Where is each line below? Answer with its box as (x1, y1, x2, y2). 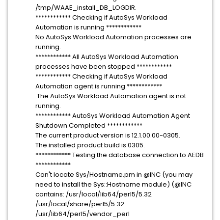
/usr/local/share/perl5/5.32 (35, 199, 124, 209)
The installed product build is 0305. (35, 140, 145, 150)
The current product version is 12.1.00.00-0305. (35, 131, 180, 140)
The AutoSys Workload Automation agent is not (35, 91, 186, 101)
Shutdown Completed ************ (35, 121, 142, 130)
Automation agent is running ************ (35, 82, 162, 91)
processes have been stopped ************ (35, 62, 172, 71)
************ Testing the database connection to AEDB (35, 150, 204, 160)
